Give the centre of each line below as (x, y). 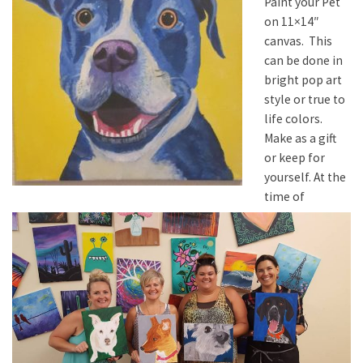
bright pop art (303, 80)
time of (285, 196)
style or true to (305, 99)
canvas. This (299, 41)
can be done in (304, 60)
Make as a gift (301, 138)
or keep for (295, 158)
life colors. (294, 119)
